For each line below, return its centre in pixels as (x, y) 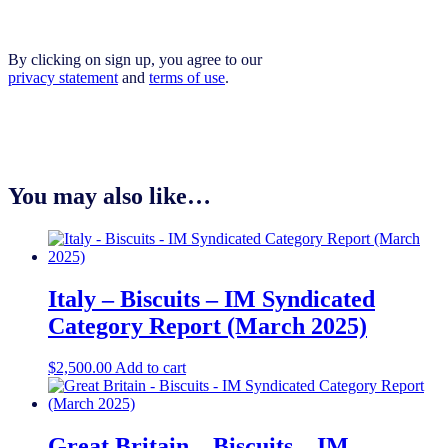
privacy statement (63, 77)
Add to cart (150, 368)
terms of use (187, 77)
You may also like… (109, 195)
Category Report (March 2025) (207, 325)
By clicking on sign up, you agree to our (135, 59)
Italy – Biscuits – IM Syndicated (211, 298)
